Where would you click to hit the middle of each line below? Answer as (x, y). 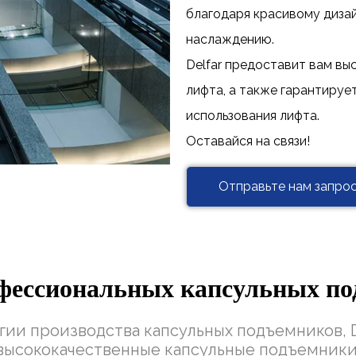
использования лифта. (253, 116)
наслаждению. (230, 40)
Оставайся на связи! (248, 141)
